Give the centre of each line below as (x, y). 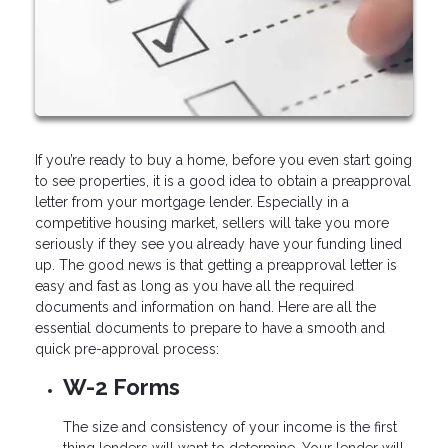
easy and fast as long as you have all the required (194, 285)
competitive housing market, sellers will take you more (212, 222)
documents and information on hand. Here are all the (205, 306)
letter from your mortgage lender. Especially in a (192, 201)
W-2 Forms (121, 386)
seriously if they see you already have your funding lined (218, 243)
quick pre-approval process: (127, 348)
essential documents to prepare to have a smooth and (210, 327)
